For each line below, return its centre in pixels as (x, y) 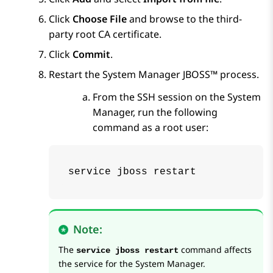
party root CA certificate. (105, 34)
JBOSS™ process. (220, 75)
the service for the (97, 264)
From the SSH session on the (160, 97)
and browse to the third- (186, 19)
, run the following (175, 112)
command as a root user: (151, 128)
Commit (91, 55)
